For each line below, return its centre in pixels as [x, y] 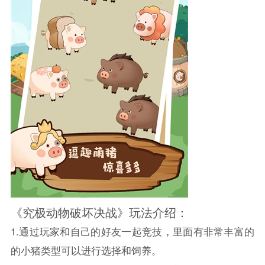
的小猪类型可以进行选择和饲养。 [86, 251]
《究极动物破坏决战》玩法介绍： [99, 213]
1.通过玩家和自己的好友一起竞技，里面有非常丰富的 [132, 232]
